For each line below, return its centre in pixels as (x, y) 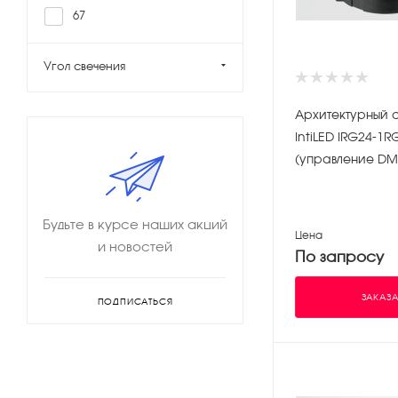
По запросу (339, 256)
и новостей (135, 247)
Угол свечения (84, 66)
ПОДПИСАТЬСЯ (135, 302)
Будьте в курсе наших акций (135, 224)
